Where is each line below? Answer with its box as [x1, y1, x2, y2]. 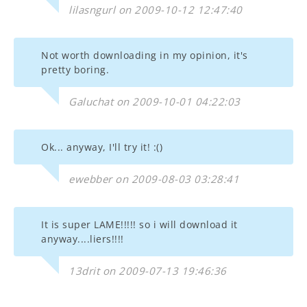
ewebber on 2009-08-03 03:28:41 [69, 172, 239, 186]
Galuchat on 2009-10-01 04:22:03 [69, 95, 241, 108]
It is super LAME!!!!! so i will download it [41, 218, 238, 231]
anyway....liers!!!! [41, 232, 124, 245]
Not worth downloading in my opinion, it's [41, 49, 248, 62]
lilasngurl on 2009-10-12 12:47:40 [69, 3, 243, 16]
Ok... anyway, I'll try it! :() [41, 140, 162, 153]
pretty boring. [41, 63, 109, 76]
